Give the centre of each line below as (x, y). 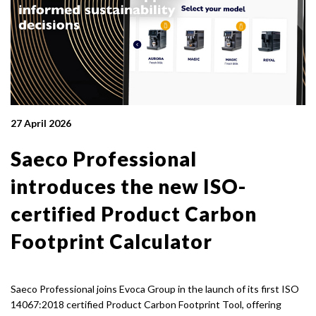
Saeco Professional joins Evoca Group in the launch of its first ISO (155, 288)
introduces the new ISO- (128, 187)
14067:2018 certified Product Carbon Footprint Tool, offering (146, 304)
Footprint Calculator (111, 242)
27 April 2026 (41, 123)
